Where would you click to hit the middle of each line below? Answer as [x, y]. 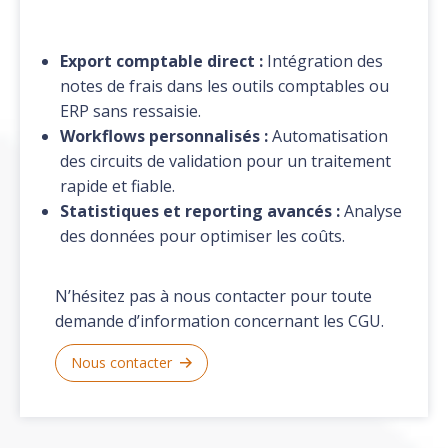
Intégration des [323, 61]
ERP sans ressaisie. [131, 111]
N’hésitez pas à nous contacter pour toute [214, 296]
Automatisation [328, 136]
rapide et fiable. [118, 186]
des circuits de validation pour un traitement [226, 161]
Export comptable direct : [162, 61]
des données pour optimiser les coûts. [203, 236]
